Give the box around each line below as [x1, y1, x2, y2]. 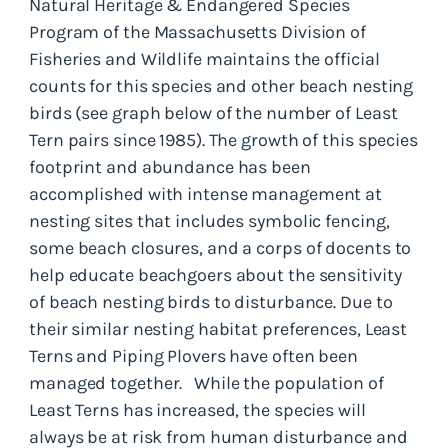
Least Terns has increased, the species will [29, 398, 366, 421]
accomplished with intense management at [29, 182, 383, 205]
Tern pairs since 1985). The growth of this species [29, 128, 418, 151]
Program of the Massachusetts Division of [29, 20, 366, 43]
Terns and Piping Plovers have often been [29, 344, 358, 367]
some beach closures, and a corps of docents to [29, 236, 412, 259]
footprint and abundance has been [29, 155, 311, 178]
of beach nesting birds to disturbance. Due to [29, 290, 393, 313]
